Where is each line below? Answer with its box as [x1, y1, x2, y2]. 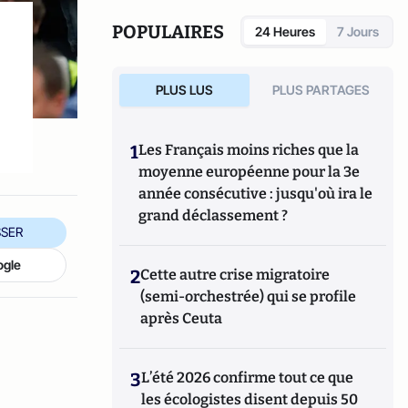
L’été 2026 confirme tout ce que [141, 369, 354, 386]
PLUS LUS [155, 82, 213, 97]
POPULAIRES [112, 21, 225, 43]
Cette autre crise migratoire [140, 266, 331, 283]
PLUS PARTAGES [272, 82, 371, 97]
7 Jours [337, 24, 379, 39]
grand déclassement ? [138, 207, 289, 224]
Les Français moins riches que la [138, 141, 360, 158]
